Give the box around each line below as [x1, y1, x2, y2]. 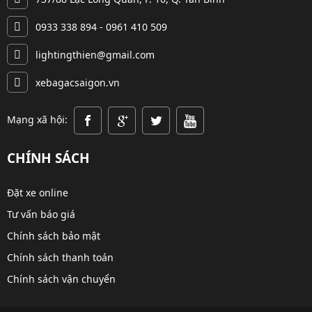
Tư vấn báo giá [7, 207, 75, 221]
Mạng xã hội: [7, 112, 70, 126]
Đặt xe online [7, 185, 68, 199]
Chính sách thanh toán [7, 250, 114, 264]
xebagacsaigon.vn [33, 75, 120, 89]
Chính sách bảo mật [7, 228, 100, 242]
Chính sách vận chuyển [7, 272, 116, 286]
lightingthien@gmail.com [33, 47, 155, 61]
